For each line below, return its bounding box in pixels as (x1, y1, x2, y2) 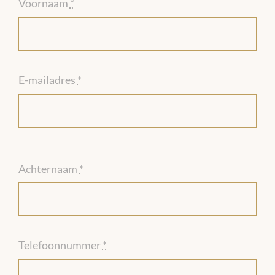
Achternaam (18, 161, 79, 176)
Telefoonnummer (18, 238, 103, 252)
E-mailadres (18, 73, 77, 87)
